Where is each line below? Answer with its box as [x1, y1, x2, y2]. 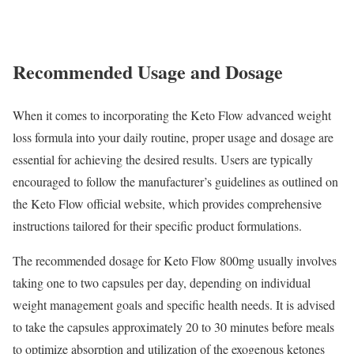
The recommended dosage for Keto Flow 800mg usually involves [13, 251, 337, 269]
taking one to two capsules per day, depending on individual [13, 273, 311, 291]
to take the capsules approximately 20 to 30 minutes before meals [13, 318, 334, 335]
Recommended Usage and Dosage [13, 57, 283, 85]
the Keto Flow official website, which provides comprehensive [13, 194, 322, 212]
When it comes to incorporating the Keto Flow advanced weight [13, 106, 331, 123]
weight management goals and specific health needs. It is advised [13, 296, 335, 313]
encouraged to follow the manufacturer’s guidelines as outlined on [13, 172, 338, 190]
